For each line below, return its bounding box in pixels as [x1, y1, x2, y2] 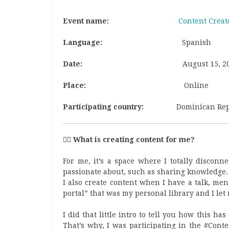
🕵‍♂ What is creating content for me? [63, 135, 195, 144]
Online [184, 81, 209, 89]
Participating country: [63, 103, 176, 111]
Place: [63, 81, 184, 89]
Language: [63, 38, 182, 47]
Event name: [63, 17, 178, 25]
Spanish [182, 38, 211, 47]
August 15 [182, 60, 218, 68]
